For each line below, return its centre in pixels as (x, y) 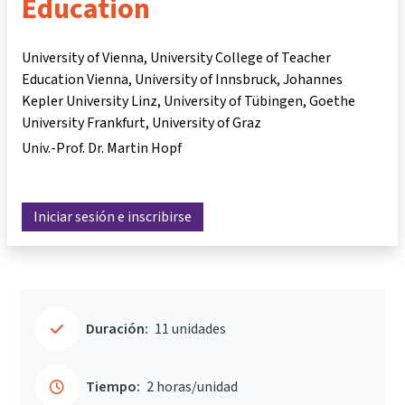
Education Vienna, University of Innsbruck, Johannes (182, 79)
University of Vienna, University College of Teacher (176, 57)
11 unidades (190, 329)
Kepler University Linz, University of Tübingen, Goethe (188, 101)
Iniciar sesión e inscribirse (113, 217)
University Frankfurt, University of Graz (141, 122)
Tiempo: (113, 387)
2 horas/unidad (192, 387)
